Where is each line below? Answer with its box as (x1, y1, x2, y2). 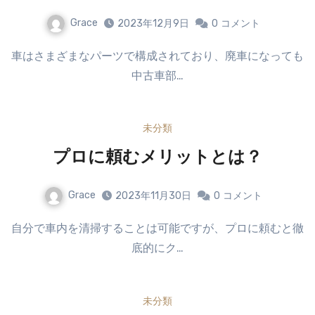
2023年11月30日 (115, 190, 191, 202)
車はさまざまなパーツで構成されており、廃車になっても (11, 49, 22, 63)
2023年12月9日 (117, 17, 189, 30)
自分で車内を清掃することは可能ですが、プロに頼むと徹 (11, 221, 22, 236)
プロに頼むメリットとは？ (53, 150, 262, 167)
